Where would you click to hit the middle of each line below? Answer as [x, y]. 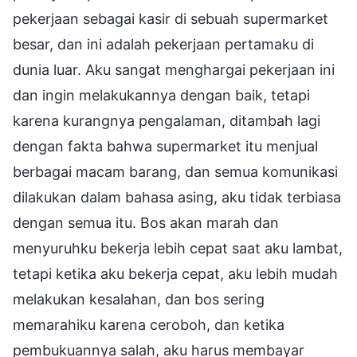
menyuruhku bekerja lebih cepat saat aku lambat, [178, 248]
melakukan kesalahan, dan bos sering [139, 299]
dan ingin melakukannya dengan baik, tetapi [161, 95]
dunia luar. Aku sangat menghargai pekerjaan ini [174, 69]
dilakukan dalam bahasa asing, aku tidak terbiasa [177, 197]
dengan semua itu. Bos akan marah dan [146, 222]
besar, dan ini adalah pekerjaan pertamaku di [163, 44]
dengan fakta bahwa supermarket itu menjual [165, 146]
